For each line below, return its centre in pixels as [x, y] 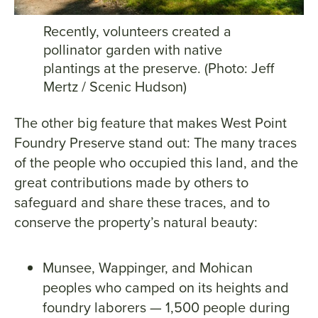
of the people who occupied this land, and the [156, 163]
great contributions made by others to [131, 182]
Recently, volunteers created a [137, 31]
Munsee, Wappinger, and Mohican [148, 268]
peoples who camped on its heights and [166, 287]
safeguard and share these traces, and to [142, 202]
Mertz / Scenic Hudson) [115, 87]
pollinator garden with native [132, 50]
